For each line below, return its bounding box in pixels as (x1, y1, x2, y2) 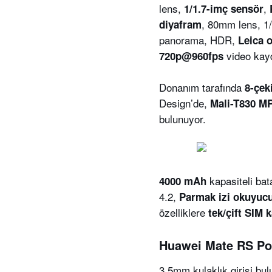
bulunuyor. (159, 111, 206, 126)
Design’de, (159, 95, 207, 110)
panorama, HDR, (159, 32, 238, 47)
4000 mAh (159, 174, 206, 188)
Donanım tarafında (159, 80, 245, 95)
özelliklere (159, 205, 205, 220)
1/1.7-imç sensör (184, 1, 263, 16)
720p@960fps (159, 49, 226, 63)
